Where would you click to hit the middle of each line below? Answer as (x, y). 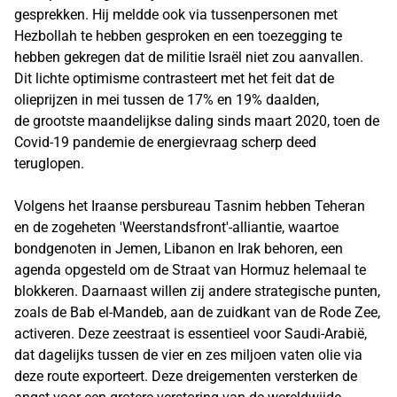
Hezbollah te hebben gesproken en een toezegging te (178, 36)
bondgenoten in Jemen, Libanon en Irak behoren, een (179, 249)
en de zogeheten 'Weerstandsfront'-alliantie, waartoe (176, 227)
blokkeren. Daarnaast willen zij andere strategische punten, (197, 291)
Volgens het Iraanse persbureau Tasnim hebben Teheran (190, 206)
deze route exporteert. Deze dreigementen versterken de (186, 376)
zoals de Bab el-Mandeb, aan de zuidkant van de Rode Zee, (197, 312)
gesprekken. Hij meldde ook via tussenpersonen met (176, 15)
